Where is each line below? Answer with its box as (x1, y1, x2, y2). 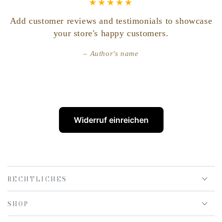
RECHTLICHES (7, 174, 67, 184)
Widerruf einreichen (73, 115, 149, 125)
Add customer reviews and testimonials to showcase (9, 16, 213, 26)
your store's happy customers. (53, 28, 169, 39)
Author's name (90, 50, 139, 58)
